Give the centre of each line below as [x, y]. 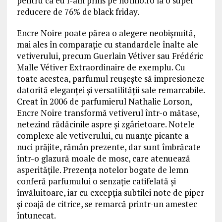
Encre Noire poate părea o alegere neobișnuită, [106, 33]
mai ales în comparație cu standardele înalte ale [107, 45]
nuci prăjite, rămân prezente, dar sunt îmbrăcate [109, 147]
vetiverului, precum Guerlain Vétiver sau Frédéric [110, 56]
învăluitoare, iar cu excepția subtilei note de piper [110, 193]
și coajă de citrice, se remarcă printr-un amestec [107, 204]
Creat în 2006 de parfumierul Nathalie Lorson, [104, 102]
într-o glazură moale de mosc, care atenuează [103, 159]
